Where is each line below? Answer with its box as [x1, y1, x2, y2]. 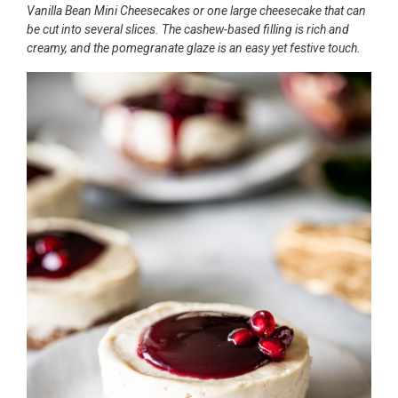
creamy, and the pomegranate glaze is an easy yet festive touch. [27, 40, 361, 55]
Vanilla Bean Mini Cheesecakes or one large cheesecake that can [27, 3, 366, 18]
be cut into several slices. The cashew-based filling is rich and [27, 21, 349, 36]
